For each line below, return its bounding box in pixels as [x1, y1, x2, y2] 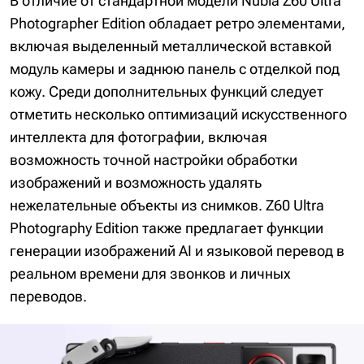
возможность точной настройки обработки [10, 151, 297, 169]
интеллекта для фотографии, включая [10, 128, 267, 146]
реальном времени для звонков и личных [10, 265, 291, 283]
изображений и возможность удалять [10, 174, 262, 192]
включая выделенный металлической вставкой [10, 37, 331, 55]
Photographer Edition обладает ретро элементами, [10, 15, 345, 32]
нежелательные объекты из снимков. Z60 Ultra [10, 197, 324, 214]
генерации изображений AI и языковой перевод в [10, 242, 344, 260]
